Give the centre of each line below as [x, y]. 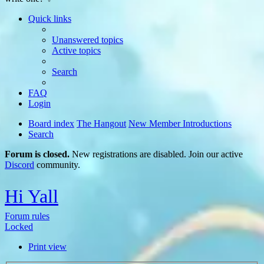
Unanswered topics [88, 40]
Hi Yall [32, 196]
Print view [47, 246]
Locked [19, 226]
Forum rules [27, 216]
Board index [51, 123]
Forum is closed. [37, 154]
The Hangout [101, 123]
